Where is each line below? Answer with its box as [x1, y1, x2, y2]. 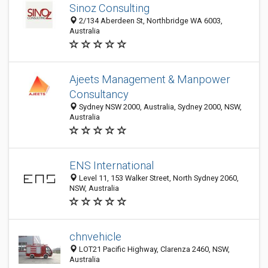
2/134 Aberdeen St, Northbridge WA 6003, [77, 16, 223, 25]
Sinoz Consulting [69, 2, 150, 14]
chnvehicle [69, 230, 121, 243]
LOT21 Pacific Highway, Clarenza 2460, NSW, [77, 245, 230, 254]
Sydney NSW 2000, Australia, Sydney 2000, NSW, [77, 102, 242, 111]
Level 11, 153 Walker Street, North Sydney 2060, [77, 173, 239, 182]
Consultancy [69, 88, 129, 100]
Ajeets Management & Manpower [69, 73, 230, 86]
